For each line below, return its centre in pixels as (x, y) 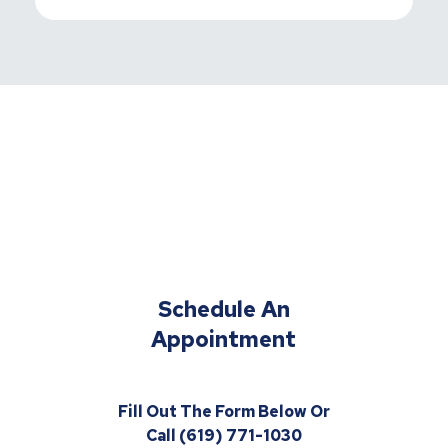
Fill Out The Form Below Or (223, 411)
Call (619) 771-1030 (223, 435)
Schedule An (223, 309)
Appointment (224, 339)
